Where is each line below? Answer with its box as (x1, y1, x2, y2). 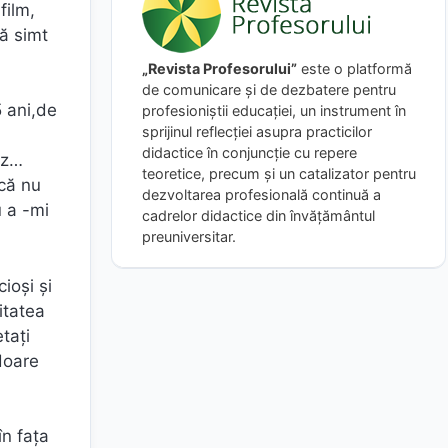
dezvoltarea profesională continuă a (142, 185, 381, 203)
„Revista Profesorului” (142, 59, 297, 77)
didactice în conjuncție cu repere (142, 143, 357, 161)
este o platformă (297, 59, 412, 77)
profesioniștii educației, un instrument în (142, 101, 406, 119)
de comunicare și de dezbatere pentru (142, 80, 396, 98)
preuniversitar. (142, 227, 236, 245)
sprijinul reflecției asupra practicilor (142, 122, 372, 140)
